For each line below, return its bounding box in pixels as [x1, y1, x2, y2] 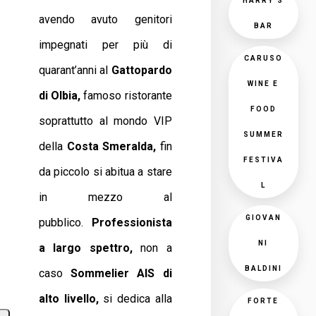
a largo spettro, [39, 241, 133, 255]
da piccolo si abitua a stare [39, 165, 172, 178]
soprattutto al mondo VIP [39, 114, 172, 128]
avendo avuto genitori [39, 13, 172, 26]
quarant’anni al [39, 63, 109, 77]
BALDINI [244, 265, 282, 272]
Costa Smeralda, [66, 140, 157, 153]
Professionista [91, 216, 172, 229]
